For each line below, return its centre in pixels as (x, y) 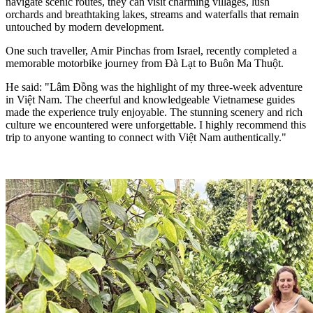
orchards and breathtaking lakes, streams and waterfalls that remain (152, 14)
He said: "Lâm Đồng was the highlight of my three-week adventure (154, 87)
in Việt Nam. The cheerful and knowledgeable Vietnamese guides (150, 99)
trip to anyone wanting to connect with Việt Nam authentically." (146, 137)
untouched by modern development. (85, 27)
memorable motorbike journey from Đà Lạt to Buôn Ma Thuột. (146, 63)
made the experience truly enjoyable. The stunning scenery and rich (154, 112)
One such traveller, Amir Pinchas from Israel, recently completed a (151, 50)
